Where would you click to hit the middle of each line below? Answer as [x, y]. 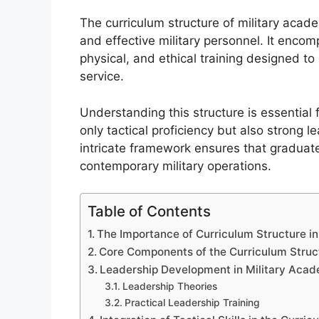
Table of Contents [149, 211]
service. [102, 77]
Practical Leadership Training [192, 303]
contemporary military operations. [176, 166]
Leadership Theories [169, 287]
